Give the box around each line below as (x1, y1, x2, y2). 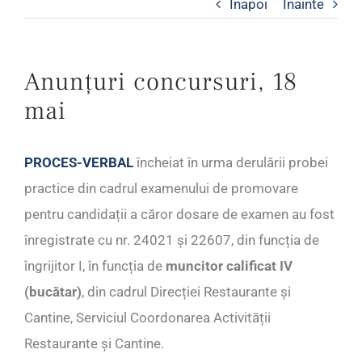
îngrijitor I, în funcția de (24, 258, 166, 275)
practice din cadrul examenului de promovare (24, 180, 298, 197)
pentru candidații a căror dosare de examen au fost (24, 206, 335, 223)
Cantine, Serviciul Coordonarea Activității (24, 309, 271, 326)
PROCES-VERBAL (24, 154, 133, 171)
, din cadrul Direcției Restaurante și (82, 284, 291, 301)
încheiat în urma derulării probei (133, 154, 328, 171)
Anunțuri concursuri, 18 (24, 65, 297, 99)
